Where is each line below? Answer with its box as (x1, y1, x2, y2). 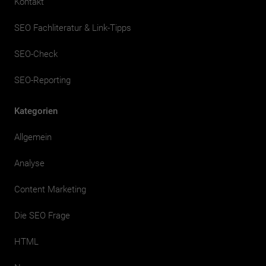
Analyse (14, 157, 45, 169)
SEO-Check (14, 48, 58, 59)
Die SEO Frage (14, 210, 70, 221)
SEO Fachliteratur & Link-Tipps (14, 22, 131, 33)
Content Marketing (14, 183, 86, 195)
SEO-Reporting (14, 74, 71, 85)
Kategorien (14, 105, 58, 116)
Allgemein (14, 131, 52, 142)
